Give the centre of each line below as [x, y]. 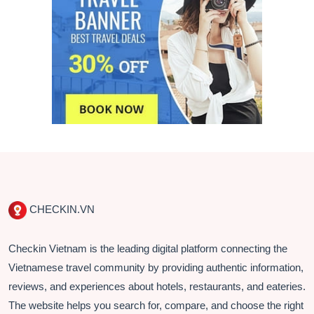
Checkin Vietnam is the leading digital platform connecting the [148, 248]
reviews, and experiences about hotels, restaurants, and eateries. [157, 286]
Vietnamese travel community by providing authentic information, [156, 267]
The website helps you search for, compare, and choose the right [156, 305]
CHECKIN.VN [61, 209]
